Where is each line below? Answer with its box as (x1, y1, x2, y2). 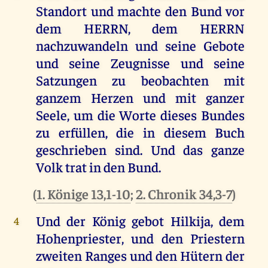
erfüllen (58, 123, 105, 141)
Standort (35, 2, 91, 20)
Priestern (190, 229, 245, 247)
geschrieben (35, 141, 106, 159)
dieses (160, 106, 197, 124)
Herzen (90, 89, 133, 106)
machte (117, 2, 162, 20)
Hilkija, (164, 212, 220, 230)
